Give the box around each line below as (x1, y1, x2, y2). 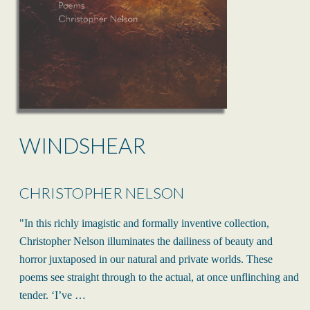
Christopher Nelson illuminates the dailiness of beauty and (19, 235, 273, 247)
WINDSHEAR (19, 131, 146, 158)
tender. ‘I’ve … (19, 289, 86, 301)
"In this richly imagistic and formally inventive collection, (19, 217, 269, 229)
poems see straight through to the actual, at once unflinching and (19, 271, 299, 283)
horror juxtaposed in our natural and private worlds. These (19, 253, 273, 265)
